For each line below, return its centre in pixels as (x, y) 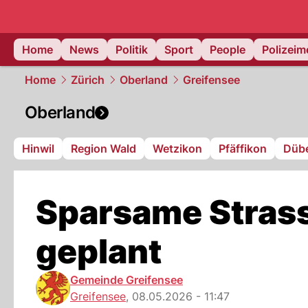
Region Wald (103, 148)
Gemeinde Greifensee (126, 280)
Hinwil (38, 148)
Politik (132, 49)
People (228, 49)
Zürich (88, 80)
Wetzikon (177, 148)
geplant (99, 251)
